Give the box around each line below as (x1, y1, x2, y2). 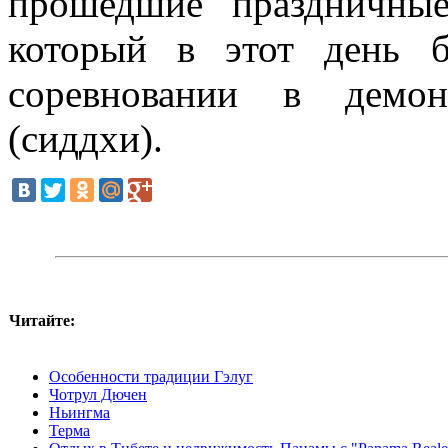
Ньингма (49, 403, 110, 421)
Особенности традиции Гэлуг (49, 367, 253, 385)
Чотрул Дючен (49, 385, 147, 403)
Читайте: (9, 311, 75, 329)
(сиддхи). (8, 116, 163, 160)
